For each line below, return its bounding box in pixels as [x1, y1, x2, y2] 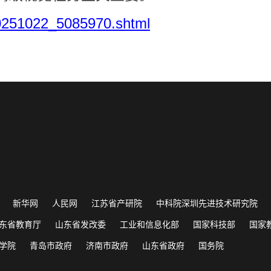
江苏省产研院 [91, 197, 142, 209]
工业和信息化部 [119, 218, 179, 230]
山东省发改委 [54, 218, 106, 230]
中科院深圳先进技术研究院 [155, 197, 258, 209]
